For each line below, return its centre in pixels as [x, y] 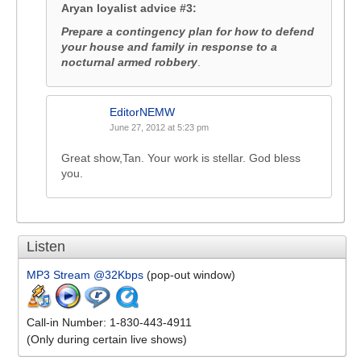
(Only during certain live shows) [107, 340]
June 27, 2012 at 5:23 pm [159, 128]
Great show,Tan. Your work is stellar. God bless [181, 158]
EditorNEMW [142, 112]
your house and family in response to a [169, 47]
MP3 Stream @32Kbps [85, 275]
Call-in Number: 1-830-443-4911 [109, 323]
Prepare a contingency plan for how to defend [188, 32]
